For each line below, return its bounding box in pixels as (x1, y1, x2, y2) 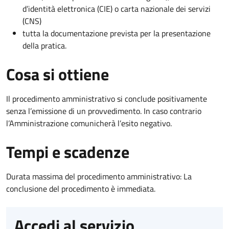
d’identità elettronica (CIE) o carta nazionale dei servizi (22, 2, 211, 15)
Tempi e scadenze (6, 139, 129, 164)
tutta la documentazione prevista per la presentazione (22, 27, 211, 39)
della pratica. (22, 39, 66, 52)
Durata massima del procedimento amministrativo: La (6, 170, 192, 182)
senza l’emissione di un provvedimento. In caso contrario (6, 104, 201, 117)
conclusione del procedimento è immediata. (6, 182, 155, 195)
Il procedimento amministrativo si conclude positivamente (6, 92, 207, 105)
